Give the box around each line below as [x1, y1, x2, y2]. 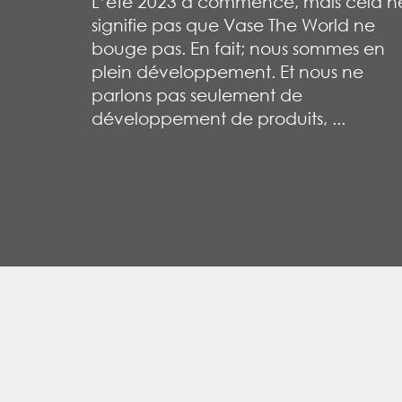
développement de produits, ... [92, 107, 345, 128]
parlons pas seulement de [92, 83, 302, 105]
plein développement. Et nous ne [92, 60, 363, 82]
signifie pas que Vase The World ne [92, 13, 375, 35]
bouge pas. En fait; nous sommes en [92, 37, 385, 58]
